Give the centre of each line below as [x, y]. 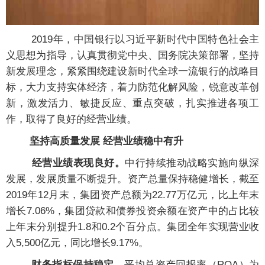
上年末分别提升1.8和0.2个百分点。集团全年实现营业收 [132, 227]
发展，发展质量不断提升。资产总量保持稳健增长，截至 [132, 179]
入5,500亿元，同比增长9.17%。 [77, 243]
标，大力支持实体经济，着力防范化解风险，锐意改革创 [132, 88]
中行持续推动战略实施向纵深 [192, 163]
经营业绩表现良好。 [78, 163]
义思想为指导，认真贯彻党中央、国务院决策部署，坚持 [132, 56]
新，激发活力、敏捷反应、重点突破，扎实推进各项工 [132, 104]
